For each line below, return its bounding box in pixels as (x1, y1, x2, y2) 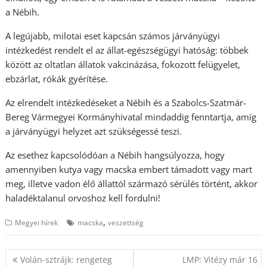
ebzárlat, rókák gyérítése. (5, 73, 111, 85)
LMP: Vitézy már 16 (182, 253, 257, 265)
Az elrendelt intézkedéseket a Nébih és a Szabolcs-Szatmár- (5, 97, 247, 108)
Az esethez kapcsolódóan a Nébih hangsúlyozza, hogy (5, 149, 225, 161)
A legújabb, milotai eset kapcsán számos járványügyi (5, 30, 221, 42)
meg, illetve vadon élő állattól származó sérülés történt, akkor (5, 178, 258, 190)
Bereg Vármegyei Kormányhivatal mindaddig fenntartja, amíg (5, 111, 257, 123)
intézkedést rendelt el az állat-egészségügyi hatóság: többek (5, 44, 249, 56)
